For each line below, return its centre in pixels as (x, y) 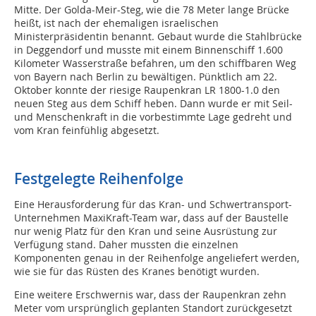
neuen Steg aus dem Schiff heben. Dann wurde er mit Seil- (153, 104)
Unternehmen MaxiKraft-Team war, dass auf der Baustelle (151, 218)
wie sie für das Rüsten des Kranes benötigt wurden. (137, 272)
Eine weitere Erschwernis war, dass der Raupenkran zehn (150, 295)
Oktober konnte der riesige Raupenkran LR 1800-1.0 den (147, 90)
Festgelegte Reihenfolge (99, 179)
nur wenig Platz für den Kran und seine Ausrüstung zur (146, 231)
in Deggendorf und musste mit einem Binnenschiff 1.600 (148, 50)
